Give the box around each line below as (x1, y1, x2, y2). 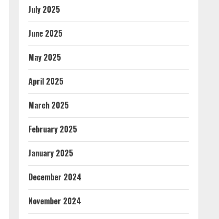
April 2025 (28, 75, 64, 87)
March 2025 (28, 99, 69, 111)
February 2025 (28, 123, 77, 135)
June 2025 (28, 27, 63, 39)
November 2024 (28, 195, 81, 207)
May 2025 (28, 51, 61, 63)
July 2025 (28, 3, 60, 15)
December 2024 (28, 171, 82, 183)
